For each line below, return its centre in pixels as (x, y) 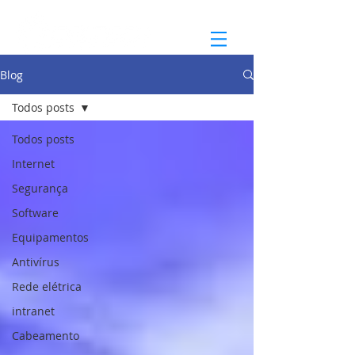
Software (35, 213)
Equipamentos (50, 237)
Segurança (40, 188)
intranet (33, 311)
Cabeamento (46, 336)
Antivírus (36, 262)
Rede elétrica (47, 286)
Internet (33, 164)
